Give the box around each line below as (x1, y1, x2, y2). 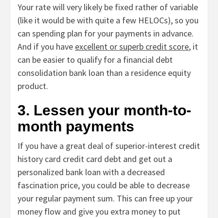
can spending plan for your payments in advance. (18, 28, 194, 39)
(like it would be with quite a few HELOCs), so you (18, 15, 199, 26)
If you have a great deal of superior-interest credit (18, 140, 200, 152)
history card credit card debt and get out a (18, 153, 172, 165)
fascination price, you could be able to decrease (18, 180, 190, 191)
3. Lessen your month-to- (18, 102, 191, 119)
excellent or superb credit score (75, 41, 189, 53)
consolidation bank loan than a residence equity (18, 67, 191, 79)
